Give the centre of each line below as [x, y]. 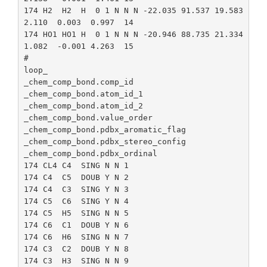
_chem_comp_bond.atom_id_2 [83, 106]
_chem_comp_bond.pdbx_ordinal [91, 153]
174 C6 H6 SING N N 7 [76, 237]
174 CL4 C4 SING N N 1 [76, 165]
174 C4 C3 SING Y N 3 [76, 189]
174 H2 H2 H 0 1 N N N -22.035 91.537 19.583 [133, 10]
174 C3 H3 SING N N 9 [76, 261]
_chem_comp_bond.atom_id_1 [83, 94]
